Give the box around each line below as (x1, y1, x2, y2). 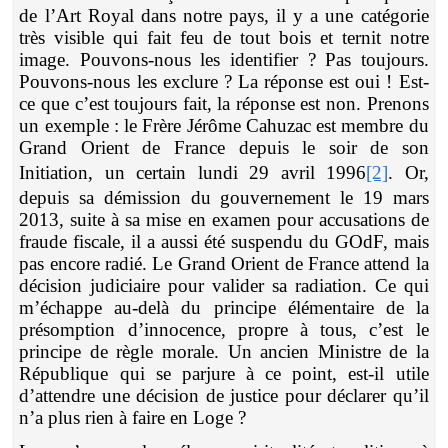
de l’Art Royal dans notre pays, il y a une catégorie (19, 5, 429, 27)
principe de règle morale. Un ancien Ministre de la (19, 341, 429, 363)
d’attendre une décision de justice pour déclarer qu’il (19, 385, 429, 407)
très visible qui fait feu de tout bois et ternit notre (19, 27, 429, 49)
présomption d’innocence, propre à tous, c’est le (19, 319, 429, 341)
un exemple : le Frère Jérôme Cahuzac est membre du (19, 115, 429, 137)
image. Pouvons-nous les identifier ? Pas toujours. (19, 49, 429, 71)
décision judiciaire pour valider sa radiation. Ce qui (19, 275, 429, 297)
